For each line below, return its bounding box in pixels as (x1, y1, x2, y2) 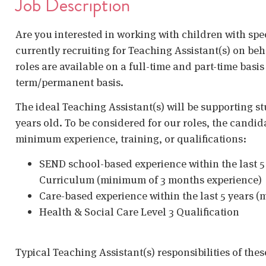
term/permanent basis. (15, 75, 123, 89)
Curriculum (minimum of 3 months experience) (39, 172, 262, 186)
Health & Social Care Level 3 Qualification (39, 204, 239, 218)
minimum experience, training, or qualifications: (15, 132, 246, 146)
